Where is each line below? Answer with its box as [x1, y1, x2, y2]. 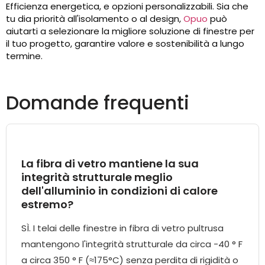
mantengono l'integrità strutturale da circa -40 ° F [21, 238, 243, 251]
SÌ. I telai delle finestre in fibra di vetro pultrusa [21, 222, 224, 235]
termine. [6, 50, 43, 63]
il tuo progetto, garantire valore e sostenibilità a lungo [6, 37, 244, 50]
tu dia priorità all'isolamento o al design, [6, 12, 183, 25]
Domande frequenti [6, 89, 189, 117]
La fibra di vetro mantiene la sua [21, 156, 199, 172]
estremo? [21, 197, 73, 212]
